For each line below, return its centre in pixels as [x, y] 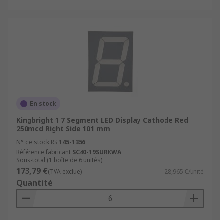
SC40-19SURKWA [97, 152]
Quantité [34, 183]
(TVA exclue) [65, 172]
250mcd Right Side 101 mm [63, 128]
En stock [43, 103]
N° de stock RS [37, 142]
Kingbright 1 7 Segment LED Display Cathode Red [102, 120]
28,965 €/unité [184, 172]
